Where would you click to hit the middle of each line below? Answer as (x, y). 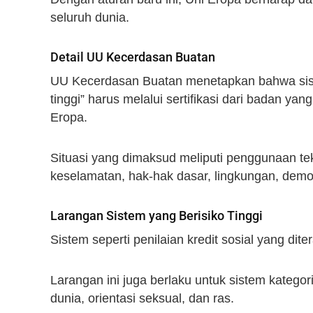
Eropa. (69, 118)
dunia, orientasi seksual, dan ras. (142, 298)
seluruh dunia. (90, 17)
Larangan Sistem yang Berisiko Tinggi (156, 216)
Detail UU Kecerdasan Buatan (133, 57)
